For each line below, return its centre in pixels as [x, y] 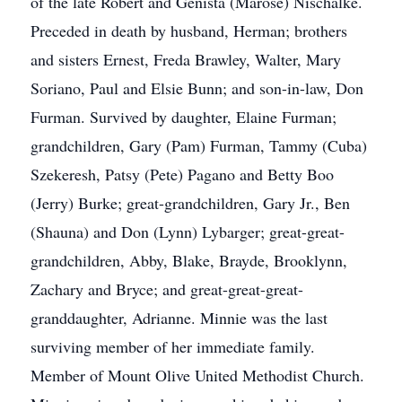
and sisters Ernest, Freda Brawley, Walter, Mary [186, 59]
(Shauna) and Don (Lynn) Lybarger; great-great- [188, 232]
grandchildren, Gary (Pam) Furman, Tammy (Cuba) [199, 145]
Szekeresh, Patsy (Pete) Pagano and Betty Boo [182, 174]
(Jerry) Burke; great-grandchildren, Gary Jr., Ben [190, 203]
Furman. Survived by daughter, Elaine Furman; [184, 117]
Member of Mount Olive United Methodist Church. [197, 375]
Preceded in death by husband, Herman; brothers [189, 31]
